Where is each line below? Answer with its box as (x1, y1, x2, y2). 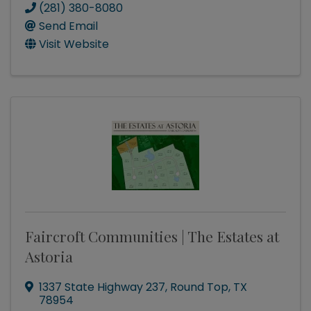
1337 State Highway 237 (39, 279, 165, 296)
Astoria (25, 246, 73, 267)
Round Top (170, 279, 228, 296)
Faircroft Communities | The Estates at (25, 226, 279, 246)
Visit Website (39, 36, 109, 53)
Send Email (39, 18, 98, 35)
